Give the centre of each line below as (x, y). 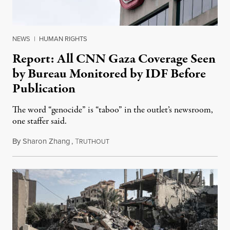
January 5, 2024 (133, 141)
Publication (44, 89)
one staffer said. (40, 121)
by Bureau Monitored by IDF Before (109, 74)
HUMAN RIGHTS (63, 38)
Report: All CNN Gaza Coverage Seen (114, 59)
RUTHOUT (94, 141)
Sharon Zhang (46, 141)
